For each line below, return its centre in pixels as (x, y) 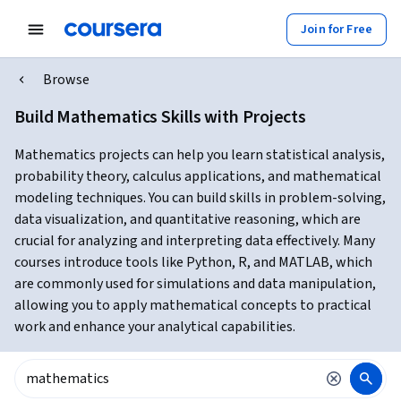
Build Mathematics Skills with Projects (161, 117)
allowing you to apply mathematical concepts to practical (193, 305)
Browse (66, 80)
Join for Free (337, 29)
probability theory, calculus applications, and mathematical (198, 176)
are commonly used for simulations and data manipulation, (195, 284)
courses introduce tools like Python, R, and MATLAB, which (193, 262)
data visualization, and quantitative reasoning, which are (188, 219)
